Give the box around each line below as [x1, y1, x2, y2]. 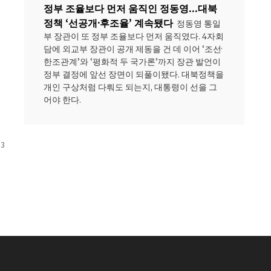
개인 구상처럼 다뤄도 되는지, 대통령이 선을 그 [44, 82, 217, 93]
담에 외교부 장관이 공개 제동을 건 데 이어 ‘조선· [44, 44, 222, 55]
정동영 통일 [177, 18, 221, 30]
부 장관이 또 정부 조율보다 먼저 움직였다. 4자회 [44, 31, 224, 42]
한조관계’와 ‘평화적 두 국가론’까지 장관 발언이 [44, 56, 221, 68]
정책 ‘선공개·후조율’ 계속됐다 [44, 17, 173, 30]
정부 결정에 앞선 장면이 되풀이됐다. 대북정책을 [44, 69, 224, 80]
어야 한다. [44, 94, 81, 106]
